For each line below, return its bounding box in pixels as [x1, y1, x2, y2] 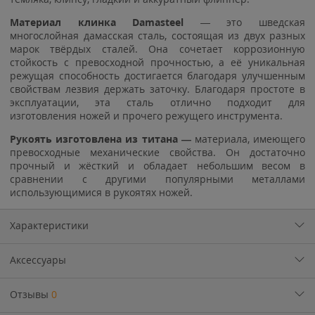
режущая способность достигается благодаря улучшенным [10, 68, 305, 82]
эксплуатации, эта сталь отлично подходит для [10, 95, 305, 109]
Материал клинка [10, 15, 133, 29]
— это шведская [200, 15, 306, 29]
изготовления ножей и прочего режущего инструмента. [10, 108, 283, 122]
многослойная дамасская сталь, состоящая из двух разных [10, 28, 305, 42]
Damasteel [132, 15, 200, 29]
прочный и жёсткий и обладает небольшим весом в [10, 158, 305, 172]
